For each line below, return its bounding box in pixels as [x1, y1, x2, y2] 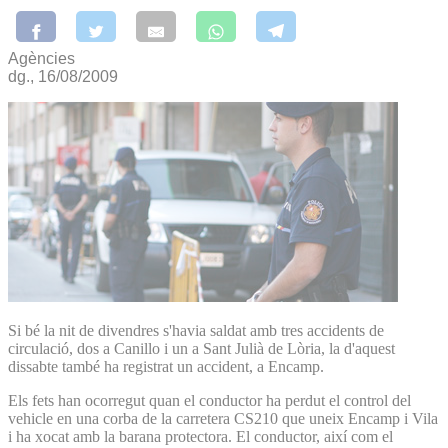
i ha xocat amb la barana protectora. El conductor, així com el [8, 427, 393, 445]
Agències [8, 49, 75, 67]
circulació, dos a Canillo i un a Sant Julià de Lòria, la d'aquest [8, 339, 395, 357]
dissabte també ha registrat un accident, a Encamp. [8, 357, 324, 375]
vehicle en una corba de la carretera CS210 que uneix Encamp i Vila [8, 409, 438, 427]
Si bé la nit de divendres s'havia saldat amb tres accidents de [8, 321, 384, 339]
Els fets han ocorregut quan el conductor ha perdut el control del [8, 391, 411, 409]
